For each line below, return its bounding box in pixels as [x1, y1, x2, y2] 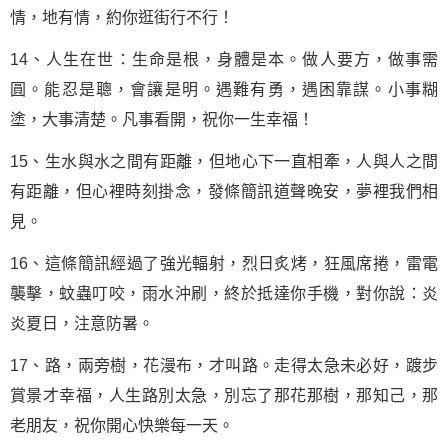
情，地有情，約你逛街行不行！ [10, 9, 234, 26]
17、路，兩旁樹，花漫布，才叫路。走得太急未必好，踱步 [10, 357, 438, 374]
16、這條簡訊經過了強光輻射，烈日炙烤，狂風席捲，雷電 [10, 255, 438, 272]
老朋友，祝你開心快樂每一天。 [10, 417, 234, 434]
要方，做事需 [336, 51, 439, 68]
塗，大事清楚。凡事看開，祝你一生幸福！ [10, 111, 314, 128]
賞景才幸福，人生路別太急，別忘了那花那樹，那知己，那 [10, 387, 438, 404]
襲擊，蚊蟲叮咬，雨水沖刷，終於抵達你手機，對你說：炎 [10, 285, 438, 302]
